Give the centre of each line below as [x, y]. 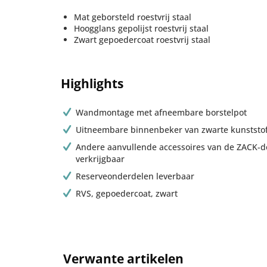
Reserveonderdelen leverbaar [135, 176]
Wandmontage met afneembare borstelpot [162, 112]
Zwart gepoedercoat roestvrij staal [142, 40]
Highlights [92, 83]
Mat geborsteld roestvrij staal [133, 17]
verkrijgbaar [100, 159]
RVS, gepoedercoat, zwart [127, 193]
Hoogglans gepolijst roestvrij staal [141, 28]
